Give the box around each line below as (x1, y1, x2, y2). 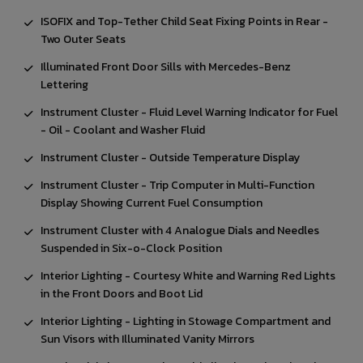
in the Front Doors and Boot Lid (41, 285, 203, 303)
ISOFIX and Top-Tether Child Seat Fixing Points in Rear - (41, 13, 328, 31)
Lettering (41, 76, 88, 94)
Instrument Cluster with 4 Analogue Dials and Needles (41, 222, 319, 240)
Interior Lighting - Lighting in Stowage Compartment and (41, 313, 331, 331)
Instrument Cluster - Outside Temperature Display (41, 149, 300, 167)
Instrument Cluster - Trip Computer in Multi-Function (41, 177, 314, 194)
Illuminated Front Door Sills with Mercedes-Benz (41, 58, 291, 76)
